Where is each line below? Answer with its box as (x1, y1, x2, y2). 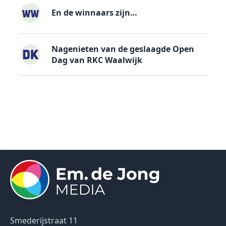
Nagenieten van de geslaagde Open (51, 43, 194, 54)
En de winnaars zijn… (51, 7, 137, 19)
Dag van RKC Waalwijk (51, 54, 142, 66)
